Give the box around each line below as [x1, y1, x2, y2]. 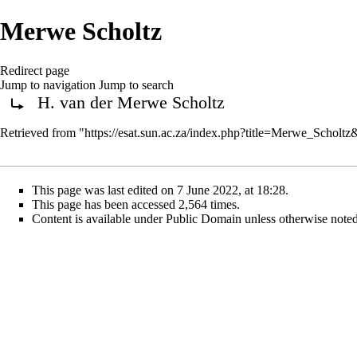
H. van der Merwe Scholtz [37, 92, 225, 112]
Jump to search [99, 77, 174, 92]
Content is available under [32, 212, 166, 226]
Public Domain [166, 212, 241, 226]
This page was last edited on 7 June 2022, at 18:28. [32, 183, 288, 198]
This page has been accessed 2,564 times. [32, 198, 240, 212]
